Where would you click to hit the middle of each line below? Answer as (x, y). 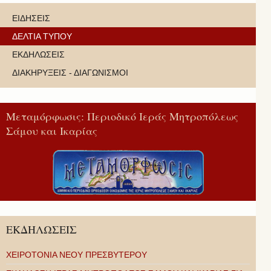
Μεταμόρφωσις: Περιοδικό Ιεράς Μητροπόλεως (122, 116)
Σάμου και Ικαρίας (52, 130)
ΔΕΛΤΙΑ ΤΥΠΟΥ (42, 36)
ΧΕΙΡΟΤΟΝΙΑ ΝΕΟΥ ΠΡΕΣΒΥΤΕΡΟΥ (77, 254)
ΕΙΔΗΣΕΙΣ (31, 18)
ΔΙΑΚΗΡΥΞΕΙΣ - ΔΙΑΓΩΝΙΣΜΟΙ (70, 72)
